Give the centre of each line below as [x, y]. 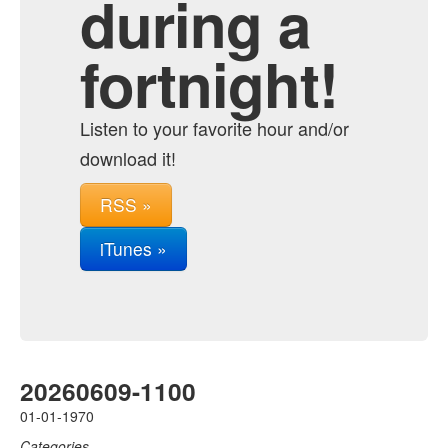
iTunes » [133, 248]
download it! [128, 158]
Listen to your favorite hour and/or [214, 128]
